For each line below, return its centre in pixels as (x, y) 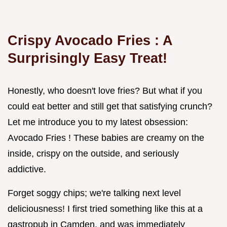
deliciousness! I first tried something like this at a (105, 209)
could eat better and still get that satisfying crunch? (110, 107)
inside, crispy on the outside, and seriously (93, 154)
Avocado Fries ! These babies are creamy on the (106, 138)
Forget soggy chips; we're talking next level (94, 193)
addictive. (27, 169)
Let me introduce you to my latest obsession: (98, 122)
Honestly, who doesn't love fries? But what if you (105, 91)
